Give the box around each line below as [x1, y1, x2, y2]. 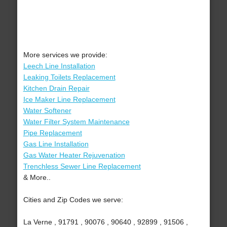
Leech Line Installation [23, 62, 95, 70]
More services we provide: [23, 51, 107, 59]
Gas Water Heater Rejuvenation [23, 151, 125, 160]
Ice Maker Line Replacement [23, 95, 116, 104]
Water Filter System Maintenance [23, 118, 130, 126]
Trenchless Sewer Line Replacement [23, 162, 141, 171]
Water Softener [23, 106, 71, 115]
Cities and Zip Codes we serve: [23, 196, 123, 204]
